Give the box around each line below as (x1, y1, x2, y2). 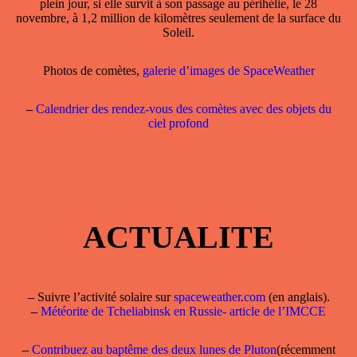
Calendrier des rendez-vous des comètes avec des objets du (35, 101, 331, 116)
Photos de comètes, (42, 63, 143, 77)
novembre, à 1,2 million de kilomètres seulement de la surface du (16, 10, 341, 25)
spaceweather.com (173, 290, 265, 304)
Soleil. (163, 25, 194, 39)
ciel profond (148, 116, 209, 130)
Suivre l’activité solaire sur (33, 290, 174, 304)
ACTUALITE (83, 218, 274, 255)
